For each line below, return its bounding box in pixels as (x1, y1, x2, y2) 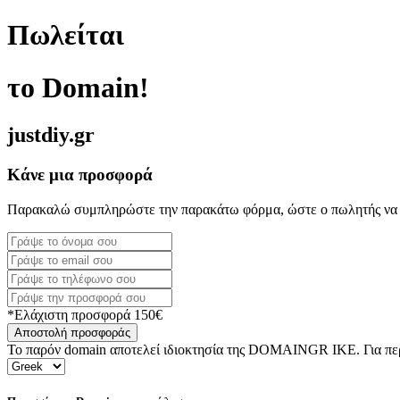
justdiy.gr (7, 123, 95, 147)
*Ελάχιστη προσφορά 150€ (7, 306, 162, 322)
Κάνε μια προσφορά (7, 165, 153, 185)
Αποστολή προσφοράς (14, 325, 130, 339)
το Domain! (7, 71, 149, 104)
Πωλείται (7, 19, 124, 52)
